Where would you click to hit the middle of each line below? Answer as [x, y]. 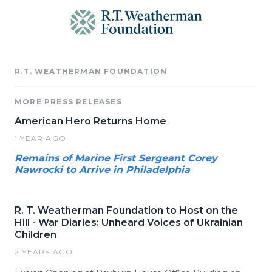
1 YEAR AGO [40, 138]
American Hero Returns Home [90, 121]
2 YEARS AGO [44, 252]
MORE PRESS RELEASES [68, 102]
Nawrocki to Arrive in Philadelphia [102, 170]
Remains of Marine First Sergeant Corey [116, 158]
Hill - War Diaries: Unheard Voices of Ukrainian [129, 223]
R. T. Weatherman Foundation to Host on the [126, 210]
